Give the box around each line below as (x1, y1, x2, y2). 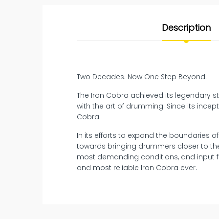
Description (162, 22, 211, 34)
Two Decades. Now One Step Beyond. (77, 72, 207, 82)
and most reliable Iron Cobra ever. (77, 163, 197, 173)
